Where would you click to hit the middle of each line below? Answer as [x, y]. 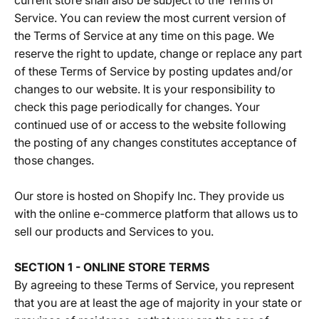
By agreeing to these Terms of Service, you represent [154, 285]
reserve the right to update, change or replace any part [158, 53]
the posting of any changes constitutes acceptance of [156, 142]
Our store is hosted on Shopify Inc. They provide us [149, 196]
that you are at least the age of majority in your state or [158, 303]
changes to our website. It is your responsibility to [145, 89]
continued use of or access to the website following [150, 125]
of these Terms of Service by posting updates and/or [153, 71]
